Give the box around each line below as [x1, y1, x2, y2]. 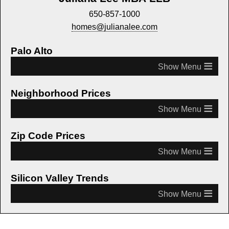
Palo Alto [11, 45, 53, 57]
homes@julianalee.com [72, 22, 157, 32]
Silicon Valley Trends [11, 173, 109, 184]
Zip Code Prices [11, 130, 85, 142]
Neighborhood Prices [11, 88, 111, 99]
